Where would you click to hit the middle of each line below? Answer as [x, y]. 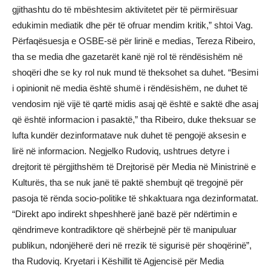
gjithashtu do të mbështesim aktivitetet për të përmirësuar [125, 9]
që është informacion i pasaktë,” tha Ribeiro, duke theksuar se [134, 119]
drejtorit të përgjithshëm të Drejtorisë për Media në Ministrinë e [134, 167]
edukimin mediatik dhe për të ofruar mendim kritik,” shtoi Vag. [132, 25]
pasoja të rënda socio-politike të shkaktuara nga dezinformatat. [135, 198]
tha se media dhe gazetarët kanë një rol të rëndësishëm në [127, 57]
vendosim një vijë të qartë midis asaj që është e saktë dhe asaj [135, 104]
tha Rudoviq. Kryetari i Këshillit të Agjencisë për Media [118, 261]
